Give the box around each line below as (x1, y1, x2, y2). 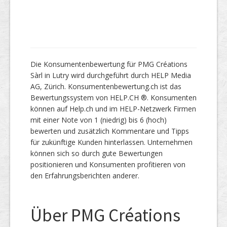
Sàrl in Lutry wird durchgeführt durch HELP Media (30, 70, 191, 80)
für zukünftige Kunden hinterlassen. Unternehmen (30, 137, 193, 147)
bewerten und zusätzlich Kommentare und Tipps (30, 126, 189, 136)
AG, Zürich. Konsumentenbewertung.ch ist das (30, 82, 181, 91)
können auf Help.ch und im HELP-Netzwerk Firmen (30, 104, 196, 113)
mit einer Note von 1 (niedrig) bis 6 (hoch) (30, 115, 167, 125)
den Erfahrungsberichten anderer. (30, 171, 139, 180)
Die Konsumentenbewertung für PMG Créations (30, 59, 187, 69)
